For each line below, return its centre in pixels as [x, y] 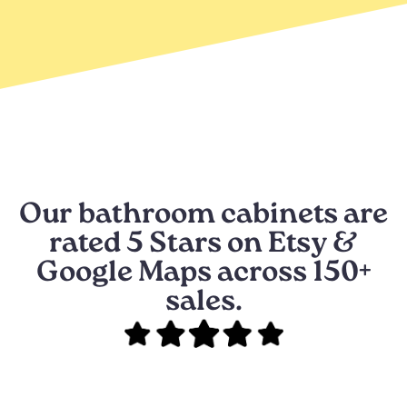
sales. [203, 303]
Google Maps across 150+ [203, 274]
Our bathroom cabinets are [203, 216]
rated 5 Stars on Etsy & [203, 245]
